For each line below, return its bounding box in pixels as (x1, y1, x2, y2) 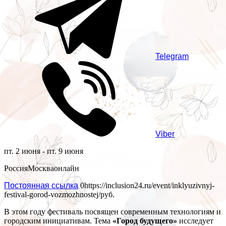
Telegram (155, 52, 189, 61)
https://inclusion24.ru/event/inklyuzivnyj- (84, 181, 214, 190)
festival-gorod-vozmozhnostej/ (4, 190, 100, 199)
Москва (28, 164, 54, 173)
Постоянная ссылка (4, 181, 78, 190)
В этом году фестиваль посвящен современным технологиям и (4, 207, 221, 216)
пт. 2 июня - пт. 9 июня (4, 147, 83, 156)
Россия (4, 164, 28, 173)
